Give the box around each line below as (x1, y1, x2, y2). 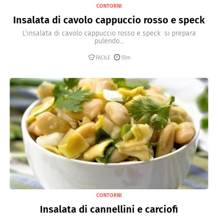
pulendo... (94, 36, 124, 45)
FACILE (95, 54, 110, 61)
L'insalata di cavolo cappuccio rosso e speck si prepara (22, 29, 196, 37)
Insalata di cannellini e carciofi (40, 203, 178, 216)
